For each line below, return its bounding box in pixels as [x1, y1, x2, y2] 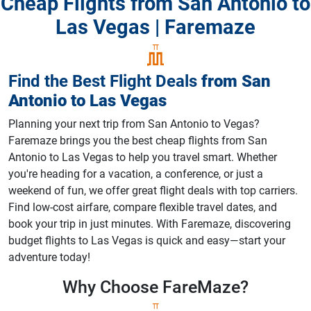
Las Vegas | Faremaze [56, 15, 255, 39]
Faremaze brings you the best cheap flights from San [8, 134, 267, 147]
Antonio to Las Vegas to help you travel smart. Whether [8, 151, 277, 164]
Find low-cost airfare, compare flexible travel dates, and [8, 201, 277, 214]
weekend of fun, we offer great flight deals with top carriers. [8, 184, 298, 197]
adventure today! [8, 251, 90, 264]
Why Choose [62, 277, 162, 297]
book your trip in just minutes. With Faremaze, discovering [8, 217, 291, 230]
